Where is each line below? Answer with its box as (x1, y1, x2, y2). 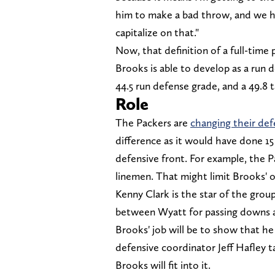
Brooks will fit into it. (115, 258, 211, 271)
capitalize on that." (115, 25, 199, 39)
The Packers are (115, 115, 190, 129)
